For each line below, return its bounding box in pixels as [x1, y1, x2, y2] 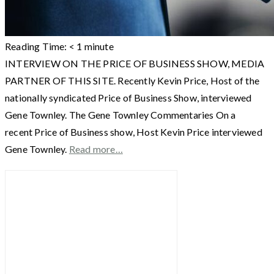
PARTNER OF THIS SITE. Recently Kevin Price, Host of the [5, 74, 260, 86]
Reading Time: [5, 40, 69, 52]
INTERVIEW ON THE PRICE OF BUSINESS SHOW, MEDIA [5, 57, 265, 69]
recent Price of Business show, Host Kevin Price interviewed [5, 125, 262, 138]
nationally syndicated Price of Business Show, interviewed [5, 91, 252, 103]
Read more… [68, 143, 123, 155]
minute [84, 40, 114, 52]
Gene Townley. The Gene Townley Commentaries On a [5, 108, 236, 120]
